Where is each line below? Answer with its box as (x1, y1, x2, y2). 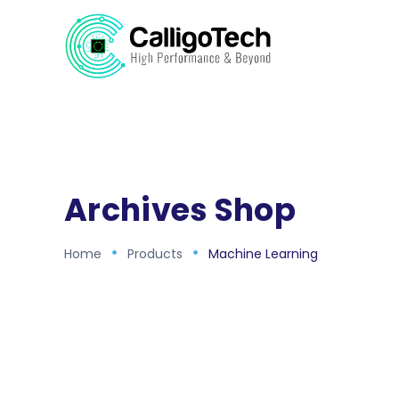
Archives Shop (64, 188, 296, 232)
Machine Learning (208, 244, 318, 263)
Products (127, 244, 183, 263)
